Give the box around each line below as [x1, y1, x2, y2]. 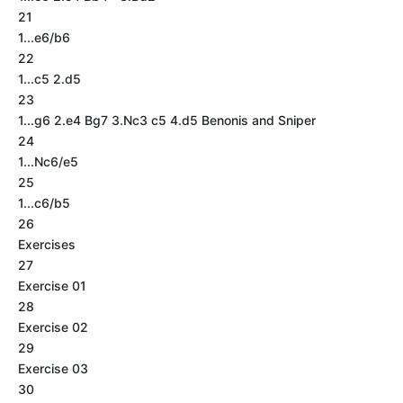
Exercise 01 [18, 278, 86, 293]
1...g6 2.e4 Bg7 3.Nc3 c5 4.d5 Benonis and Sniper [18, 112, 316, 128]
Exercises [18, 237, 76, 252]
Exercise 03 [18, 361, 88, 376]
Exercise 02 [18, 319, 88, 335]
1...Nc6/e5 [18, 154, 78, 169]
